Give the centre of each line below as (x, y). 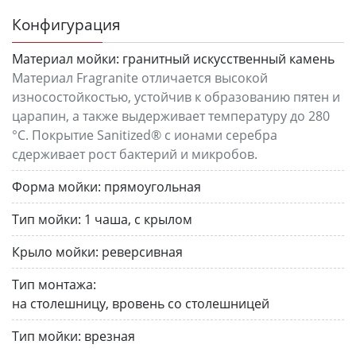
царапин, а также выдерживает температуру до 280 (171, 116)
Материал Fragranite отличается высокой (140, 77)
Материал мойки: (66, 58)
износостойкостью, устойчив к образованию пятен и (176, 97)
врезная (110, 336)
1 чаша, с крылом (138, 219)
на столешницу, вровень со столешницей (141, 303)
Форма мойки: (56, 186)
